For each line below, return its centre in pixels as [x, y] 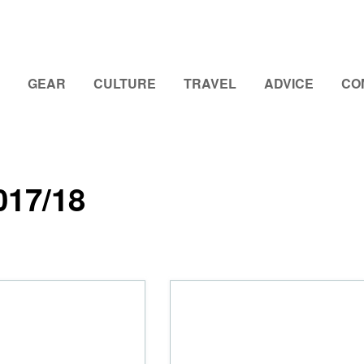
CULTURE [125, 83]
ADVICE [289, 83]
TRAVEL [210, 83]
